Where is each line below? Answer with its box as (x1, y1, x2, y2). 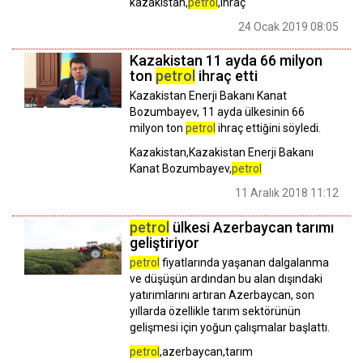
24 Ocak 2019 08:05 (238, 19, 339, 33)
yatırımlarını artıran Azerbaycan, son (130, 288, 314, 302)
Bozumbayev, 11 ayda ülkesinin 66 (130, 105, 305, 119)
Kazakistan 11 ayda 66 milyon (130, 52, 322, 70)
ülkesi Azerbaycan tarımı (169, 219, 334, 237)
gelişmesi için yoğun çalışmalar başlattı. (130, 321, 330, 335)
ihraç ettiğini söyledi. (216, 122, 321, 135)
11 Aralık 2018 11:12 (235, 186, 339, 200)
